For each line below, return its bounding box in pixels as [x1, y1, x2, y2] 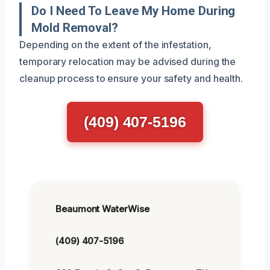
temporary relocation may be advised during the [19, 55, 236, 67]
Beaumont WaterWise [55, 202, 149, 215]
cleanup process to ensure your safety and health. [19, 72, 243, 84]
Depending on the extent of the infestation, [19, 38, 212, 51]
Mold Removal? [31, 20, 118, 35]
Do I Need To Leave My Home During [31, 3, 236, 18]
